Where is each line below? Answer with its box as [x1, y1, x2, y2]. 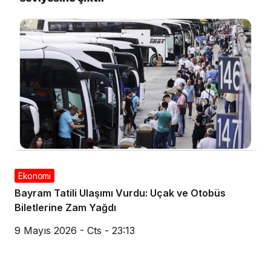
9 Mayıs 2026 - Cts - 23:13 [15, 224, 135, 237]
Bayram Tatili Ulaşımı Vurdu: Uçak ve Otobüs [15, 187, 226, 200]
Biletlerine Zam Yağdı [15, 201, 116, 214]
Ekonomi [18, 171, 51, 181]
